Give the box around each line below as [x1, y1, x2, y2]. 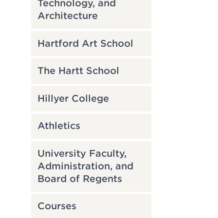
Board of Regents [37, 173, 122, 184]
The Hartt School [37, 65, 119, 77]
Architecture [37, 10, 98, 21]
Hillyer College [37, 92, 109, 104]
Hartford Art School [37, 37, 133, 49]
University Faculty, [37, 147, 127, 159]
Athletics [37, 120, 80, 132]
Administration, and [37, 160, 133, 172]
